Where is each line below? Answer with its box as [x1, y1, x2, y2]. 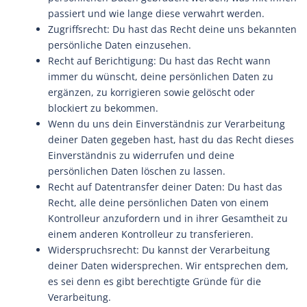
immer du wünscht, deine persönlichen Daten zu [48, 70, 273, 83]
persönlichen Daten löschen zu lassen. [48, 164, 225, 177]
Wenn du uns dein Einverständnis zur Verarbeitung [48, 117, 285, 130]
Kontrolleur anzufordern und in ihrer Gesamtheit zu [48, 212, 288, 225]
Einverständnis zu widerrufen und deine [48, 149, 234, 162]
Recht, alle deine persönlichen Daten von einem [48, 196, 269, 209]
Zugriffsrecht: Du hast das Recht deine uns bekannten [48, 23, 297, 36]
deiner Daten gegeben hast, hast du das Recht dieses [48, 133, 294, 146]
